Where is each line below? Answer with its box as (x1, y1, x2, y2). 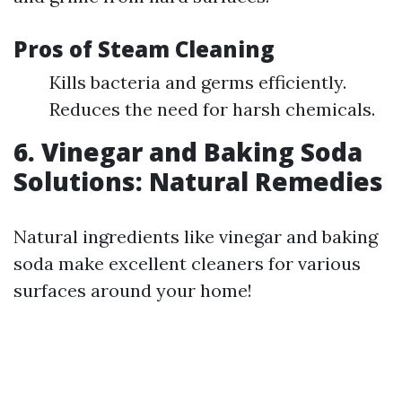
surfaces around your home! (13, 278, 252, 301)
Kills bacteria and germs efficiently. (49, 70, 346, 93)
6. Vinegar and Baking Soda (13, 134, 363, 169)
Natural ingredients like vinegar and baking (13, 224, 378, 248)
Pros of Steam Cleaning (13, 33, 275, 64)
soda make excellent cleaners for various (13, 251, 361, 275)
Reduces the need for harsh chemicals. (49, 97, 375, 120)
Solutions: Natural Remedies (13, 163, 383, 198)
